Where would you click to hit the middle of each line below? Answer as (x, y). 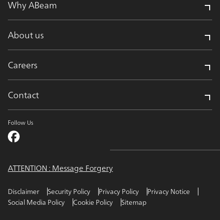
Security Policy (69, 191)
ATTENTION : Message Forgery (60, 168)
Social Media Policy (36, 202)
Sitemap (134, 202)
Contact (23, 95)
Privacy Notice (169, 191)
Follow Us (21, 123)
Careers (23, 65)
